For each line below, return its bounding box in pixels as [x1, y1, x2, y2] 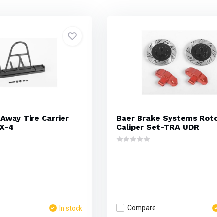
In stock [59, 204, 82, 212]
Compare [127, 204, 156, 212]
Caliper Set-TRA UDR [116, 123, 199, 132]
